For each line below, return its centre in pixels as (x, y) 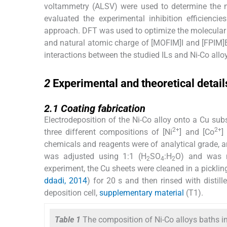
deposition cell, (72, 193)
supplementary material (142, 193)
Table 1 (69, 220)
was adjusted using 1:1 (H (96, 157)
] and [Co (197, 132)
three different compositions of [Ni (108, 132)
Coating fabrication (103, 109)
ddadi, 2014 (66, 181)
